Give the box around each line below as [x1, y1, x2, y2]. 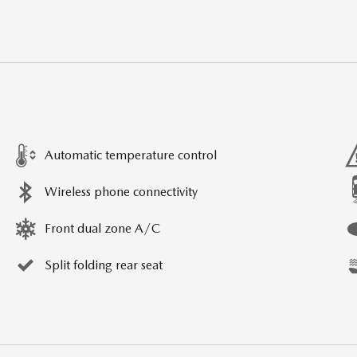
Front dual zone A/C [45, 221, 160, 237]
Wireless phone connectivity [45, 184, 198, 200]
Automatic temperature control [45, 147, 217, 163]
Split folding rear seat [45, 257, 163, 273]
